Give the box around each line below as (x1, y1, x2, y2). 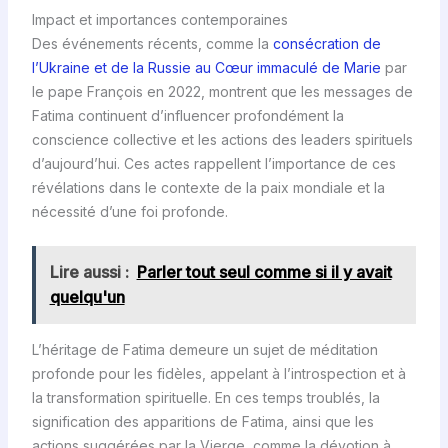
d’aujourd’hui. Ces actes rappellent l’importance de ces (31, 154, 396, 172)
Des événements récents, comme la (31, 34, 273, 52)
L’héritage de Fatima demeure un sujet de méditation (31, 341, 378, 359)
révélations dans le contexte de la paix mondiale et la (31, 178, 385, 196)
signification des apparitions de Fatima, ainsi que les (31, 413, 374, 431)
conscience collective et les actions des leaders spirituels (31, 130, 413, 148)
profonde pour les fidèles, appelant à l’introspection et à (31, 365, 406, 383)
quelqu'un (49, 287, 125, 308)
